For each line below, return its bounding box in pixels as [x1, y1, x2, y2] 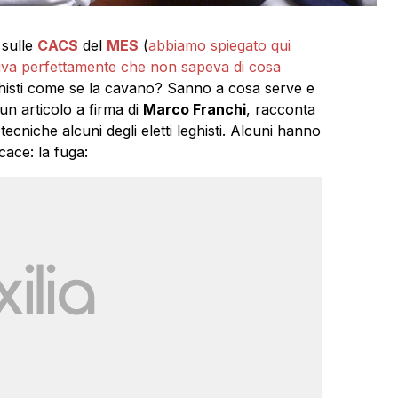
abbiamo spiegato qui [147, 36, 291, 55]
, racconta [245, 100, 315, 119]
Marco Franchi [142, 100, 246, 119]
